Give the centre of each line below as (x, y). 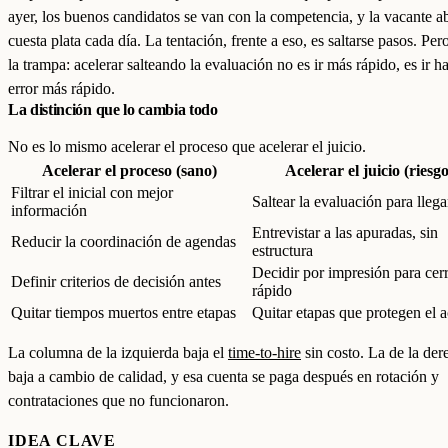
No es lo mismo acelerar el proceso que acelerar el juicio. (187, 146)
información (49, 210)
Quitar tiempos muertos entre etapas (123, 312)
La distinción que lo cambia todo (113, 109)
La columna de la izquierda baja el (118, 352)
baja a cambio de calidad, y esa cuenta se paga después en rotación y (223, 376)
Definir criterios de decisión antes (116, 281)
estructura (282, 250)
